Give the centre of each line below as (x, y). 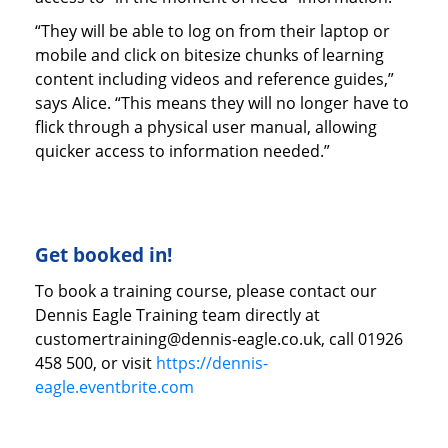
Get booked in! (103, 254)
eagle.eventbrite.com (116, 386)
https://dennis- (212, 362)
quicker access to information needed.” (182, 150)
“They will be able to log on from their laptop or (212, 30)
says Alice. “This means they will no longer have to (222, 102)
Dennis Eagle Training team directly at (177, 314)
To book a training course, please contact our (206, 290)
